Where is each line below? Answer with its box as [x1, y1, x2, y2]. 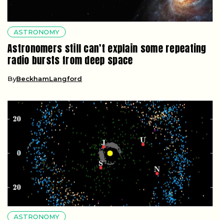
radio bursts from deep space [7, 52, 133, 68]
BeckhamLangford [16, 74, 82, 82]
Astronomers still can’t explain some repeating [7, 40, 206, 56]
